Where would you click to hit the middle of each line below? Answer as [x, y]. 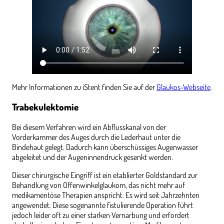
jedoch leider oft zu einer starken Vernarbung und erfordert [101, 215]
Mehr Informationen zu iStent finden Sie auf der [84, 87]
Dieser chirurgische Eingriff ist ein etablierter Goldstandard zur [105, 175]
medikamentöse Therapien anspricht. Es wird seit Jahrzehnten [106, 195]
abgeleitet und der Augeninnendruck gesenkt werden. [92, 157]
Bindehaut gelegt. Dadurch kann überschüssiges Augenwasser [105, 147]
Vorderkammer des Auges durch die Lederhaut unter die [96, 137]
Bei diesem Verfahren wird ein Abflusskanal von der [89, 127]
